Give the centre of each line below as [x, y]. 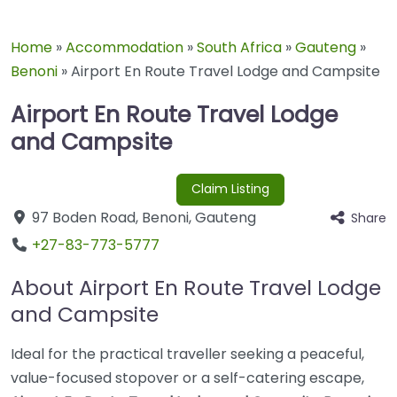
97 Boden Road [84, 218]
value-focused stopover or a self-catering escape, [187, 378]
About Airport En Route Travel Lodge [196, 288]
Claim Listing [230, 189]
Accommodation [125, 47]
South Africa [239, 47]
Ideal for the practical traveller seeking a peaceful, [187, 354]
